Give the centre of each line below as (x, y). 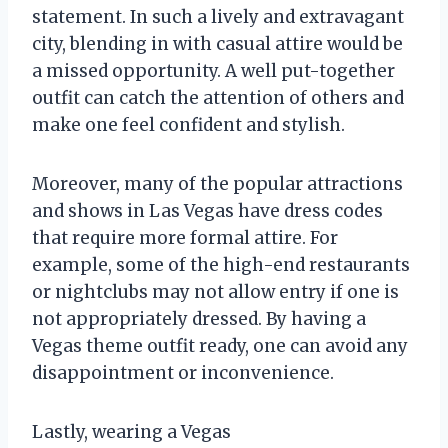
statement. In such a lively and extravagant (218, 16)
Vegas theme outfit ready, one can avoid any (220, 345)
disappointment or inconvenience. (183, 372)
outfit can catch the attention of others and (218, 97)
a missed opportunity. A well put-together (213, 70)
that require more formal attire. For (185, 237)
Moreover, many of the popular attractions (217, 183)
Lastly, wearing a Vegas (131, 431)
